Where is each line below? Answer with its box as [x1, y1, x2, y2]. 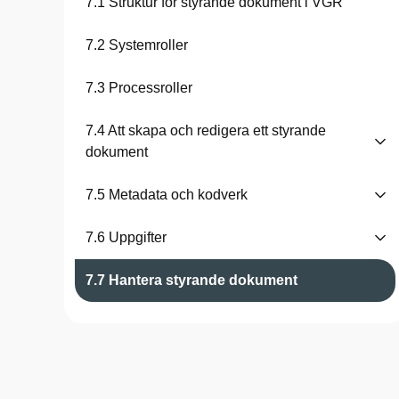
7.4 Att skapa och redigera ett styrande [85, 123, 326, 138]
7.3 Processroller [85, 80, 192, 95]
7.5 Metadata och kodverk [85, 187, 248, 202]
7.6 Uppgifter [85, 230, 167, 245]
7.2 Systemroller [85, 37, 188, 53]
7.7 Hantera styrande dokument [85, 273, 297, 288]
